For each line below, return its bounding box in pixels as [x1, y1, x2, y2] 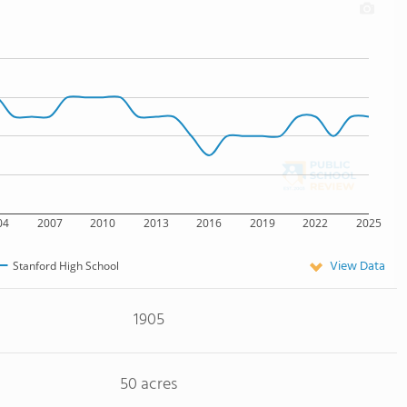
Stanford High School [12, 257, 119, 273]
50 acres [120, 372, 177, 398]
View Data [330, 256, 385, 277]
